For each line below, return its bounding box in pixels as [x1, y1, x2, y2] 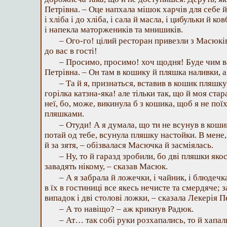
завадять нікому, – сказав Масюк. [45, 162, 168, 171]
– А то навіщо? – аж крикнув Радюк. [59, 204, 194, 214]
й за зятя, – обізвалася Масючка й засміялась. [45, 140, 213, 150]
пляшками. [45, 109, 84, 119]
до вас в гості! [45, 46, 97, 56]
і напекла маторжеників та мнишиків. [45, 25, 183, 34]
